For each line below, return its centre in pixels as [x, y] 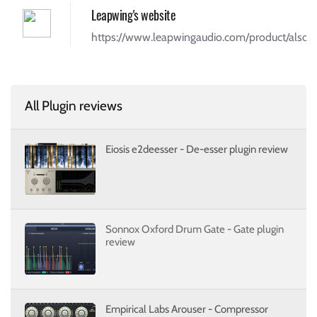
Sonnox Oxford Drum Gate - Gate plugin [195, 229]
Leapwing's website [134, 15]
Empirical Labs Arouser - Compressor [187, 309]
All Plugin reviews [74, 105]
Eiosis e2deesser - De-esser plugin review [197, 149]
